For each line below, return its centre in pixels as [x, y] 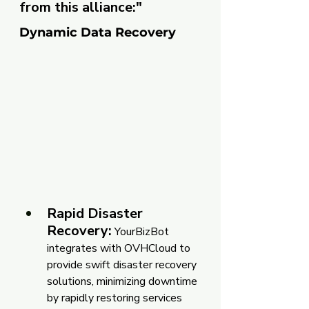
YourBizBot [142, 231]
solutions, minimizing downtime [123, 281]
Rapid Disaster [97, 213]
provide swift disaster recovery [123, 265]
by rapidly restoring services [116, 298]
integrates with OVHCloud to [120, 248]
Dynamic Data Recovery [98, 32]
